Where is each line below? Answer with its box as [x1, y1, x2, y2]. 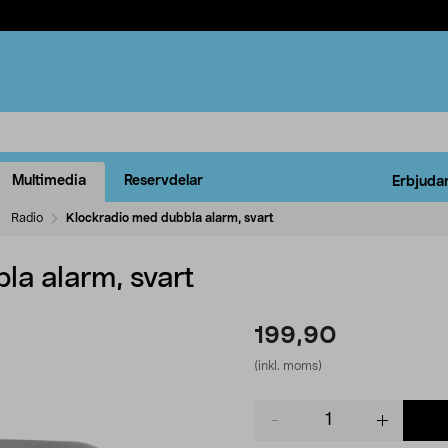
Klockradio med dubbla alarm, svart [66, 211, 274, 224]
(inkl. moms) [254, 359, 322, 372]
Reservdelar [124, 174, 203, 189]
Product [253, 401, 306, 416]
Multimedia [12, 174, 86, 189]
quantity [253, 421, 308, 436]
